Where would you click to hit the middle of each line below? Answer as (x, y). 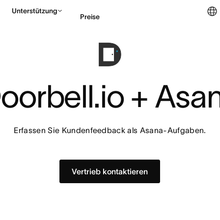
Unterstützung (35, 11)
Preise (90, 16)
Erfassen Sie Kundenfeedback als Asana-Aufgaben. (110, 130)
